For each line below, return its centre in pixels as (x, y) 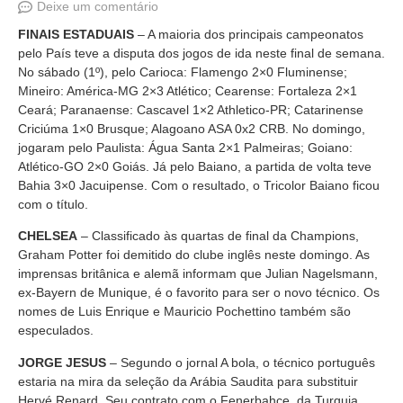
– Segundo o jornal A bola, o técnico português (241, 362)
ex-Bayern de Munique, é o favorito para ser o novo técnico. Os (199, 293)
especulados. (56, 331)
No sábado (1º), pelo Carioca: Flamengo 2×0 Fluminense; (183, 72)
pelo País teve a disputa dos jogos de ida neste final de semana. (201, 53)
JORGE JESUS (62, 362)
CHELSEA (48, 236)
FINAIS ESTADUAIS (76, 34)
